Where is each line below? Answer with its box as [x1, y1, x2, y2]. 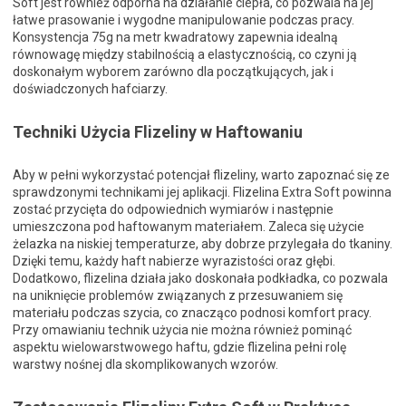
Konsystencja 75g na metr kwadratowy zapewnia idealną [13, 30, 338, 45]
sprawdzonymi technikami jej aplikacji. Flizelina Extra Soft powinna [13, 185, 391, 200]
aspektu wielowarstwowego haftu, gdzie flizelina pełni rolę [13, 340, 346, 355]
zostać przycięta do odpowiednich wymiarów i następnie [13, 202, 333, 217]
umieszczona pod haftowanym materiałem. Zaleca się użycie [13, 219, 364, 235]
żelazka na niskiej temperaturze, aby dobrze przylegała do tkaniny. [13, 237, 392, 252]
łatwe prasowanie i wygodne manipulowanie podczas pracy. [13, 13, 354, 28]
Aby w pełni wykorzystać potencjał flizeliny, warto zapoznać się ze [13, 168, 390, 183]
